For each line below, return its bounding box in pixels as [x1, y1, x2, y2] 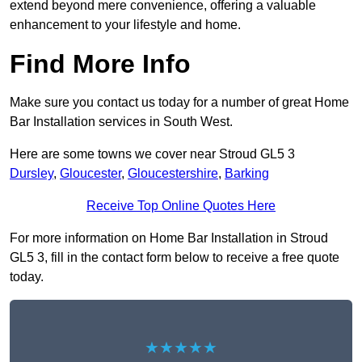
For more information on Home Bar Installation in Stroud [10, 231, 328, 246]
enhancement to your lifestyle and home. [10, 18, 241, 32]
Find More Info [10, 49, 191, 79]
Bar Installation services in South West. [10, 115, 233, 129]
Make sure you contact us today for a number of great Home [10, 95, 349, 110]
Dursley [10, 166, 53, 181]
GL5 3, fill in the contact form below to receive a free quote [10, 250, 339, 265]
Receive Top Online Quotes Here [86, 199, 276, 213]
